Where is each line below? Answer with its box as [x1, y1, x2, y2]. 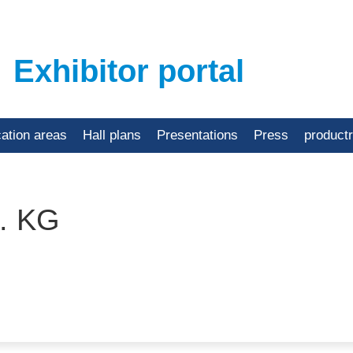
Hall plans [83, 128, 141, 143]
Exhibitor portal [13, 54, 244, 88]
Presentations [157, 128, 238, 143]
